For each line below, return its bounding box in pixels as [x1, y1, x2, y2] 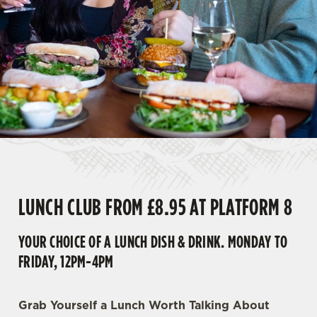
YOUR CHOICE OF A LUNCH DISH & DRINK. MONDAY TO [18, 229, 288, 253]
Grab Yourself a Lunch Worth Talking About [18, 297, 270, 313]
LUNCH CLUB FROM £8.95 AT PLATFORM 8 [18, 191, 293, 223]
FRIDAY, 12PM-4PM [18, 249, 114, 273]
